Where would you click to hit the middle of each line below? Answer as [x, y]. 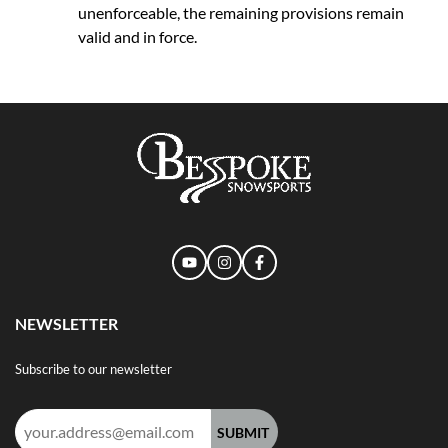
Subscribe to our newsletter [93, 369]
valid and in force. [137, 36]
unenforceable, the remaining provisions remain [241, 12]
